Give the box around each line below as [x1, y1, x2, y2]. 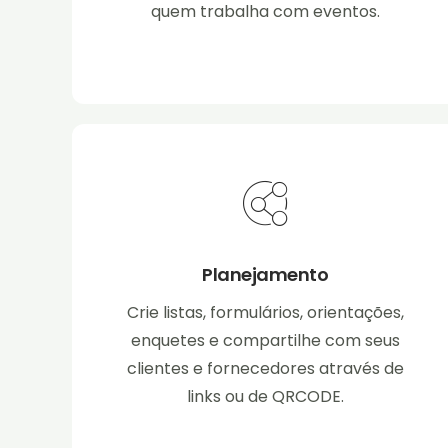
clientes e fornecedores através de [126, 357, 404, 381]
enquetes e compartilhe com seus [130, 329, 400, 353]
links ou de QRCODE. [186, 385, 344, 409]
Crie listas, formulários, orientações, [126, 301, 404, 325]
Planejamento [202, 262, 329, 288]
